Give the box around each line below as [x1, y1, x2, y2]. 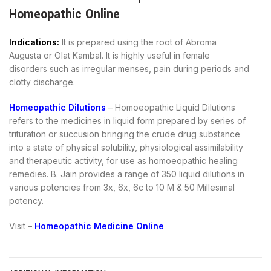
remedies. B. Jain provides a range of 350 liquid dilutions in [9, 169, 244, 180]
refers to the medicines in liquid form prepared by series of [9, 116, 246, 126]
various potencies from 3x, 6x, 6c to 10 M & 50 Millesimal [9, 182, 235, 193]
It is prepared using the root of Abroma [62, 37, 217, 48]
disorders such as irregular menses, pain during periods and [9, 64, 249, 74]
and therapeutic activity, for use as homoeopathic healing [9, 155, 238, 166]
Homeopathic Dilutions [9, 102, 106, 113]
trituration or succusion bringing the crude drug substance [9, 129, 240, 140]
